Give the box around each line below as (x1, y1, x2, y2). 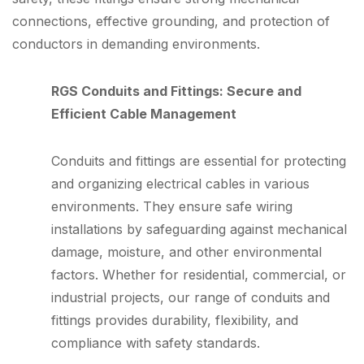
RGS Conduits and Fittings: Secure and (51, 82, 301, 99)
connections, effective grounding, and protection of (12, 12, 330, 29)
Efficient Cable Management (51, 105, 236, 122)
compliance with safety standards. (51, 334, 260, 351)
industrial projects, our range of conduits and (51, 288, 330, 305)
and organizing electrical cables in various (51, 175, 310, 192)
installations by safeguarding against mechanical (51, 220, 347, 237)
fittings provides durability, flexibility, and (51, 311, 298, 328)
